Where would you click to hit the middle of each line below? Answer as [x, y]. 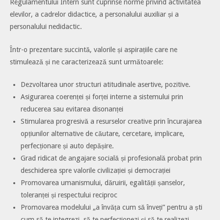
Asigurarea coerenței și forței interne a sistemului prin [102, 97]
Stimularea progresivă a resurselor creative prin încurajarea [111, 122]
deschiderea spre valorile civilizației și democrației [95, 171]
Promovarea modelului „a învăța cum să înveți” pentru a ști [111, 207]
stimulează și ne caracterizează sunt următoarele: [87, 62]
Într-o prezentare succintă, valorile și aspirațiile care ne [94, 49]
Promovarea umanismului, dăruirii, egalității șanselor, [103, 183]
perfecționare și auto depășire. [67, 146]
